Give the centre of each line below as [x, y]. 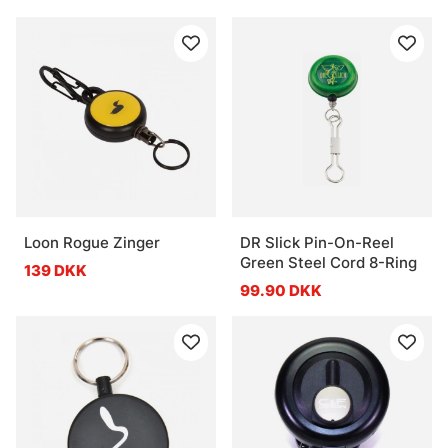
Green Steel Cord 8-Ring [328, 262]
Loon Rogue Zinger [92, 242]
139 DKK [55, 270]
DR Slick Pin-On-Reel [317, 242]
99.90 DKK [281, 290]
